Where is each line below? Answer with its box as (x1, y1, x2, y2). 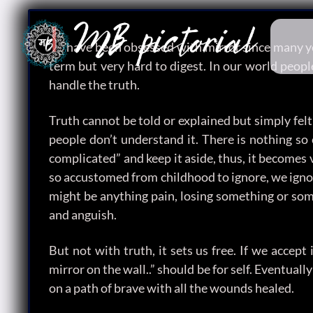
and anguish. (49, 206, 117, 222)
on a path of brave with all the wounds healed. (49, 279, 295, 296)
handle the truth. (49, 76, 140, 92)
